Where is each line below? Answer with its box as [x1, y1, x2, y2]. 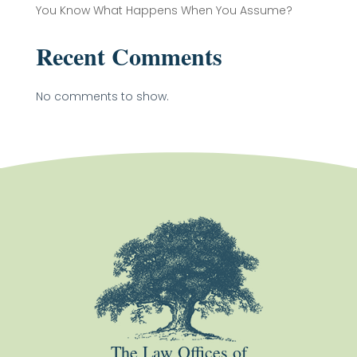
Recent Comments [35, 38, 222, 73]
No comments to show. [35, 88, 169, 104]
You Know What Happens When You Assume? [35, 2, 292, 18]
